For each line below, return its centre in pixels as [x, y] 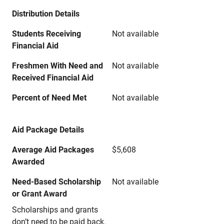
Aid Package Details [48, 130]
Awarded [28, 162]
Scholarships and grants [55, 210]
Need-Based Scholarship [56, 182]
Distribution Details [46, 14]
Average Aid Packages [53, 150]
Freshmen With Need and [57, 66]
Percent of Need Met [49, 98]
